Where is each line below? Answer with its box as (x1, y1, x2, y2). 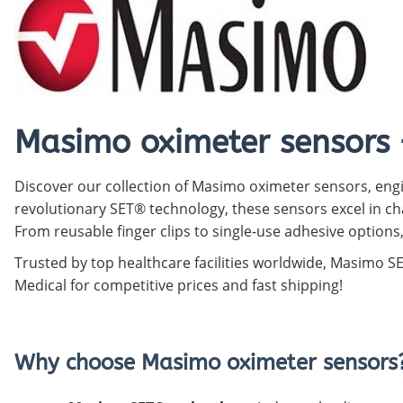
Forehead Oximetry (194, 45, 309, 61)
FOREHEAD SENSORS (209, 71, 332, 87)
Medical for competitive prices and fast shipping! (14, 274, 343, 295)
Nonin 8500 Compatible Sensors (209, 13, 399, 29)
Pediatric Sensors (209, 19, 314, 35)
